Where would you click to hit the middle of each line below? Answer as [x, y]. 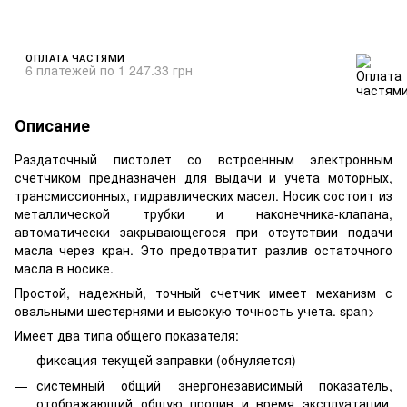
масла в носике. [64, 268]
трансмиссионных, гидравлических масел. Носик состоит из [203, 195]
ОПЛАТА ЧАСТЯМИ [75, 57]
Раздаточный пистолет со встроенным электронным [203, 159]
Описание [52, 125]
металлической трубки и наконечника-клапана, [203, 213]
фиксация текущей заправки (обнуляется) [166, 359]
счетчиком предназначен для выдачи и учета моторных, [203, 177]
